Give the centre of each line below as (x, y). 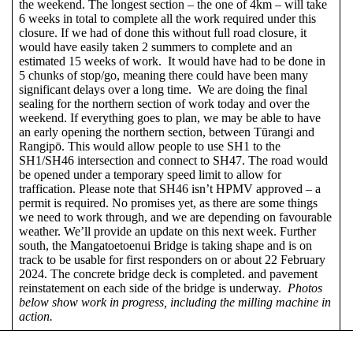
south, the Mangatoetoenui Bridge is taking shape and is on (165, 245)
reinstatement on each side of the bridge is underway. (153, 288)
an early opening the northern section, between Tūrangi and (167, 132)
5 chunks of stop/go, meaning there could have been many (163, 75)
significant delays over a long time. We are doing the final (163, 89)
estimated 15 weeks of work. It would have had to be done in (172, 61)
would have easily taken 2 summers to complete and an (156, 46)
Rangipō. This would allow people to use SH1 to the (150, 146)
